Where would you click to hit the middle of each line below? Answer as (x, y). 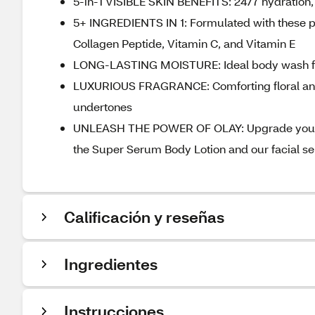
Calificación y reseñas (144, 217)
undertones (103, 107)
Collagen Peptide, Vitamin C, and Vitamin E (184, 43)
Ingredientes (111, 264)
